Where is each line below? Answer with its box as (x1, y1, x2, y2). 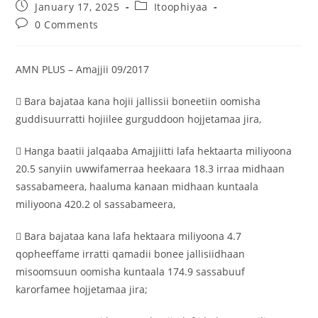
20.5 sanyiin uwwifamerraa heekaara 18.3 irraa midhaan (16, 162, 285, 176)
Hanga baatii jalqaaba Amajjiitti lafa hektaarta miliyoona (24, 144, 292, 158)
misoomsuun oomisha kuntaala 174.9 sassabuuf (16, 265, 246, 279)
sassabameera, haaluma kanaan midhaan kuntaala (16, 180, 259, 194)
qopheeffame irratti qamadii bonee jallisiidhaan (16, 247, 246, 261)
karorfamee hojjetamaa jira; (16, 283, 148, 297)
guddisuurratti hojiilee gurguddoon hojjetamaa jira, (16, 112, 262, 126)
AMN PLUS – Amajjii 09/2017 (16, 62, 150, 77)
